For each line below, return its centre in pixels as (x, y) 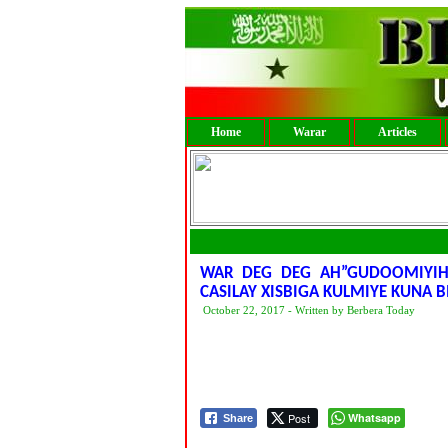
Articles (397, 132)
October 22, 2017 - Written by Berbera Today (308, 310)
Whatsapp (374, 417)
